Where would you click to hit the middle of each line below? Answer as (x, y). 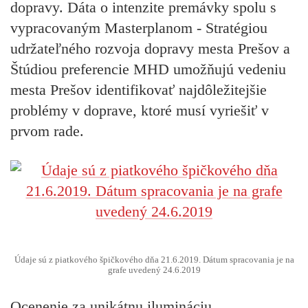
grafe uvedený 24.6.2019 (154, 270)
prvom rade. (47, 131)
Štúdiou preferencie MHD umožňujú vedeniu (148, 69)
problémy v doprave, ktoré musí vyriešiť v (140, 111)
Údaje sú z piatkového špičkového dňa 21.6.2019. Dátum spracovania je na (154, 260)
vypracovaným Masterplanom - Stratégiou (139, 28)
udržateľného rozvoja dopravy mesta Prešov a (150, 49)
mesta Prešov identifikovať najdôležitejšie (139, 90)
